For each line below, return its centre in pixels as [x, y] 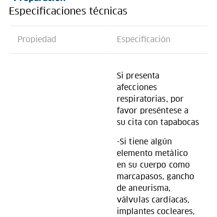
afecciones [137, 87]
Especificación [144, 39]
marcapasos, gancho [156, 177]
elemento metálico [153, 153]
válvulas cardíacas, [153, 200]
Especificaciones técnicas [68, 11]
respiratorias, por [150, 99]
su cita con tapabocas [158, 122]
